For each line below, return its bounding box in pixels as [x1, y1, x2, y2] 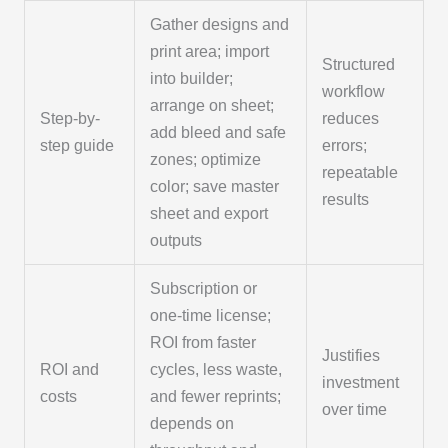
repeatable [322, 163, 399, 181]
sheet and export [150, 204, 269, 222]
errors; [322, 136, 368, 154]
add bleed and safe [150, 123, 287, 141]
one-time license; [150, 306, 272, 324]
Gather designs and [150, 15, 290, 33]
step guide [40, 136, 115, 154]
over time [322, 400, 388, 418]
